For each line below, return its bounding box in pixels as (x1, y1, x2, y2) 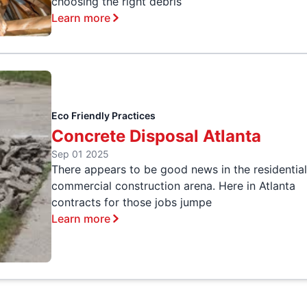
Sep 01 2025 (51, 148, 110, 160)
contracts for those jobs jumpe (51, 195, 212, 210)
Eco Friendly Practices (51, 110, 156, 122)
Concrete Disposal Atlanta (51, 126, 262, 147)
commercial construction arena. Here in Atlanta (51, 179, 296, 193)
